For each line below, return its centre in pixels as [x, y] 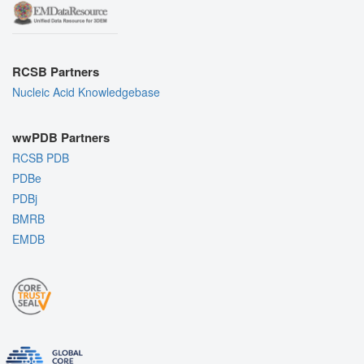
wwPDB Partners [61, 137]
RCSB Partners [56, 71]
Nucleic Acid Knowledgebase [86, 91]
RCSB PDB [41, 157]
